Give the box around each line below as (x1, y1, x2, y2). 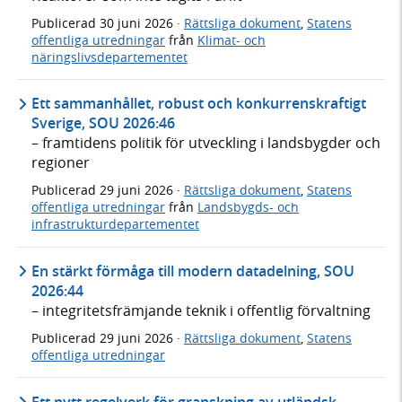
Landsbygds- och (197, 198, 299, 216)
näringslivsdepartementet (31, 48, 188, 66)
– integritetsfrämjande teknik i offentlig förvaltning (31, 300, 371, 320)
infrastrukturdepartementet (31, 215, 199, 233)
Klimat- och (197, 31, 266, 48)
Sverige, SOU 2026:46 (31, 113, 175, 134)
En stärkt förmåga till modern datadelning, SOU (31, 260, 354, 281)
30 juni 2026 (100, 13, 177, 31)
